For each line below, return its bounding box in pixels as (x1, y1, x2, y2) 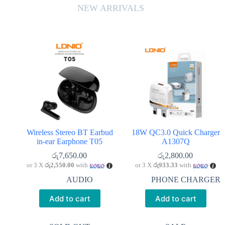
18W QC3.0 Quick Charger (131, 128, 220, 137)
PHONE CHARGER (151, 175, 220, 184)
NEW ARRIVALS (77, 3, 144, 13)
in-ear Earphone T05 (37, 137, 102, 146)
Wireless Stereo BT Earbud (26, 128, 113, 137)
